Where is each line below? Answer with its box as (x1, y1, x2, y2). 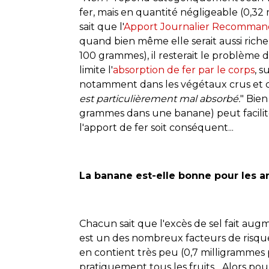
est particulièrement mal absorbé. (79, 92, 240, 104)
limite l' (79, 64, 113, 76)
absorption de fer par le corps (113, 64, 255, 76)
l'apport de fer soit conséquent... (79, 121, 234, 133)
